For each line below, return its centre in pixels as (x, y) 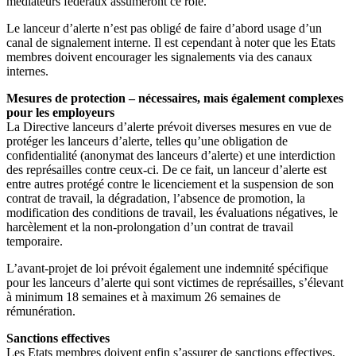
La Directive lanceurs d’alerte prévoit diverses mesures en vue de (169, 126)
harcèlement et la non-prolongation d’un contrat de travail (150, 226)
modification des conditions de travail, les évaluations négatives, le (172, 212)
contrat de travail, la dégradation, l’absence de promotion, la (156, 198)
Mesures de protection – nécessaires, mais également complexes (175, 98)
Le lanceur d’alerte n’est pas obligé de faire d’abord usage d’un (164, 28)
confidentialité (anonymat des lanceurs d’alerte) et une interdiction (171, 155)
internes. (27, 71)
